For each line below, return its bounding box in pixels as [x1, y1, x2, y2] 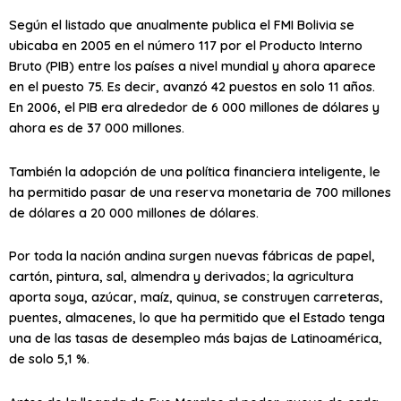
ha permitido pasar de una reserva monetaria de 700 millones [9, 183, 391, 200]
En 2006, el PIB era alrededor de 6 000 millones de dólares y [9, 98, 380, 116]
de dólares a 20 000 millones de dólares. [9, 203, 259, 221]
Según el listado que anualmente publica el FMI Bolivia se [9, 16, 354, 34]
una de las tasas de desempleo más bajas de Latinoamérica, [9, 329, 382, 347]
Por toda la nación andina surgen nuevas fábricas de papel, [9, 247, 375, 265]
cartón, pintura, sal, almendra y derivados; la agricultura [9, 268, 354, 286]
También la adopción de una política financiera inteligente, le [9, 162, 380, 180]
